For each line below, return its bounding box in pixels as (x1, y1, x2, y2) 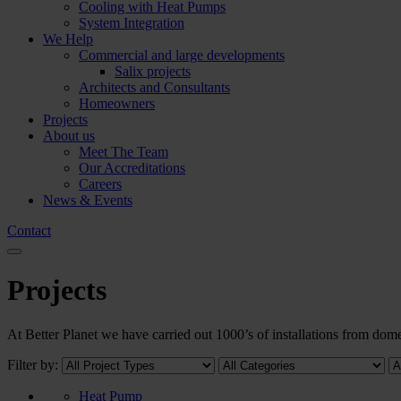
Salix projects (115, 64, 191, 79)
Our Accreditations (79, 160, 185, 175)
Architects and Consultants (79, 80, 230, 95)
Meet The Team (79, 144, 168, 159)
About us (43, 128, 95, 143)
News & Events (43, 192, 132, 208)
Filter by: (7, 356, 58, 372)
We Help (43, 31, 93, 47)
